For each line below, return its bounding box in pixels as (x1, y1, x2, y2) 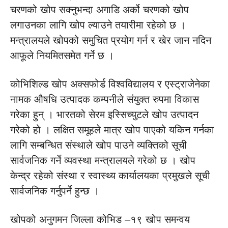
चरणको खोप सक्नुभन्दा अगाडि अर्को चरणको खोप (10, 4, 189, 15)
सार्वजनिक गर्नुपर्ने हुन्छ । (10, 185, 99, 196)
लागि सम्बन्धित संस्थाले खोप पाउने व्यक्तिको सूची (10, 139, 187, 151)
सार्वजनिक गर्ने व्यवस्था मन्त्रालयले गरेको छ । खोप (10, 155, 195, 166)
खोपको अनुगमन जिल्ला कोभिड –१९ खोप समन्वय (10, 214, 190, 225)
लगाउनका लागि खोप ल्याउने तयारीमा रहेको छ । (10, 19, 186, 31)
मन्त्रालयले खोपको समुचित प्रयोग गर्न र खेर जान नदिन (10, 35, 211, 46)
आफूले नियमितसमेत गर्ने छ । (10, 50, 114, 61)
